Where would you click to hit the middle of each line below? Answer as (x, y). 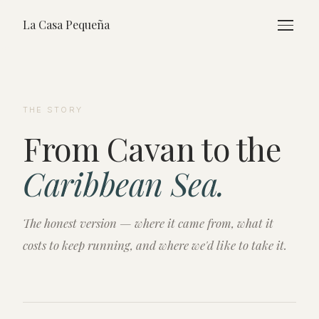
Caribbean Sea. (124, 183)
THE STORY (53, 110)
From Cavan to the (152, 148)
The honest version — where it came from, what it (148, 223)
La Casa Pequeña (66, 25)
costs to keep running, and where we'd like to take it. (155, 245)
